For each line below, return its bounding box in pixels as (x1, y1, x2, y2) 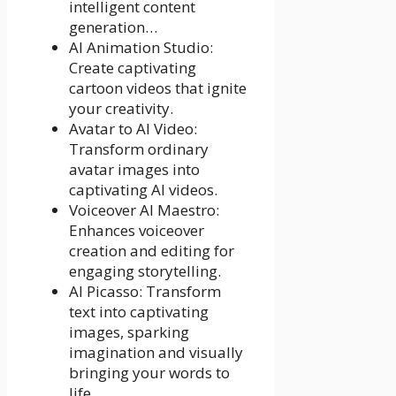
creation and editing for (69, 240, 234, 261)
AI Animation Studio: (69, 36, 213, 57)
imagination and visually (69, 341, 243, 362)
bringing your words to (69, 362, 230, 383)
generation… (69, 16, 157, 37)
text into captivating (69, 301, 209, 322)
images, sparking (69, 321, 189, 342)
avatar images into (69, 158, 200, 179)
